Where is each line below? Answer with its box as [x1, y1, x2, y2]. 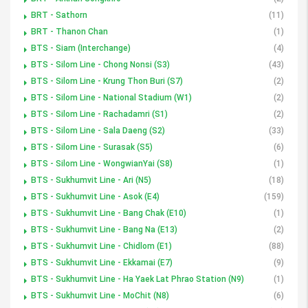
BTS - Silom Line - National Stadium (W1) [31, 92, 192, 102]
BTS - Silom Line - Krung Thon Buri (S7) [31, 76, 183, 86]
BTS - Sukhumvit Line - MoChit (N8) [31, 290, 169, 300]
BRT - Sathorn [31, 10, 87, 20]
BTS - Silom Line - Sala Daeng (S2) [31, 125, 165, 135]
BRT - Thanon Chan [31, 26, 108, 36]
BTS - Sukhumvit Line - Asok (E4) [31, 191, 159, 201]
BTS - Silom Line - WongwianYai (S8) [31, 158, 173, 168]
